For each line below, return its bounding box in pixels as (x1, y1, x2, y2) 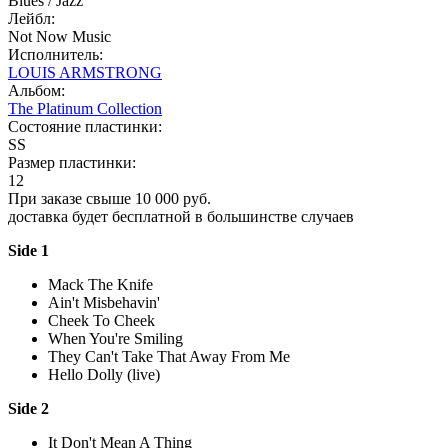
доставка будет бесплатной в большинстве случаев (8, 207, 354, 225)
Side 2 (8, 399, 49, 417)
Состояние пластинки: (8, 117, 162, 135)
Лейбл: (8, 9, 55, 27)
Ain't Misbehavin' (48, 293, 160, 311)
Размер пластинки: (8, 153, 136, 171)
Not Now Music (8, 27, 111, 45)
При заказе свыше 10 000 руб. (8, 189, 211, 207)
